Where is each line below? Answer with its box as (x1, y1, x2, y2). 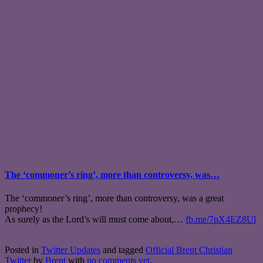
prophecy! (5, 203, 42, 214)
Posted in (5, 244, 41, 255)
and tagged (100, 244, 146, 255)
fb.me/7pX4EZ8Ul (186, 214, 256, 224)
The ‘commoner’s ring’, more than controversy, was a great (5, 193, 224, 203)
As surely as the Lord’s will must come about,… (5, 214, 186, 224)
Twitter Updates (41, 244, 100, 255)
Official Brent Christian (146, 244, 232, 255)
